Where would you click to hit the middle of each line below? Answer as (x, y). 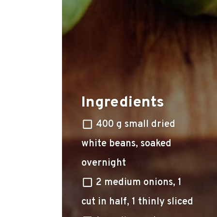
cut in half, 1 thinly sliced (137, 202)
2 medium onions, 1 (139, 183)
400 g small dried (136, 124)
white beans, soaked (126, 144)
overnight (104, 163)
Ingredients (123, 103)
